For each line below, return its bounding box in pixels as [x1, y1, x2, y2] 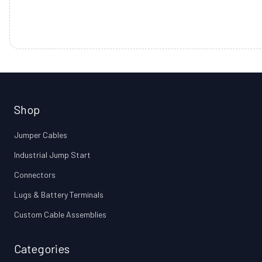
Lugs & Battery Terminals [14, 189, 104, 200]
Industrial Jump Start [14, 150, 91, 160]
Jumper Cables [14, 130, 67, 140]
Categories [14, 242, 70, 256]
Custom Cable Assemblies [14, 209, 106, 220]
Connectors [14, 170, 56, 180]
